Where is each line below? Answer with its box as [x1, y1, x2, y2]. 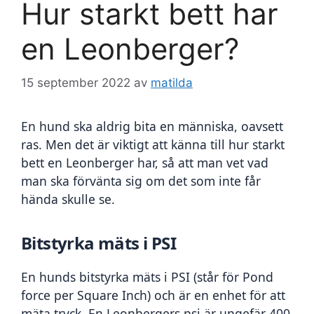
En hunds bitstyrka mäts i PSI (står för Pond [21, 268, 273, 285]
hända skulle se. [21, 191, 118, 208]
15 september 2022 [21, 76, 130, 90]
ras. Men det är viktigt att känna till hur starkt [21, 136, 285, 153]
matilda [151, 76, 193, 90]
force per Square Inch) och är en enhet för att [21, 286, 285, 303]
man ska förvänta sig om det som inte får [21, 172, 261, 190]
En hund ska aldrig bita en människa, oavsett [21, 118, 283, 135]
